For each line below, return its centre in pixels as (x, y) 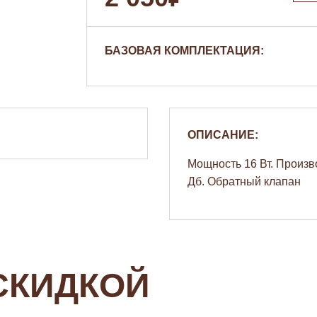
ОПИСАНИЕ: (223, 135)
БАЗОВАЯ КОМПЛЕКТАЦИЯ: (184, 51)
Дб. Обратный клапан (244, 181)
